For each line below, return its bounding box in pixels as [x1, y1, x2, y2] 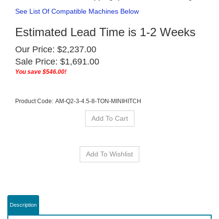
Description [10, 202, 37, 208]
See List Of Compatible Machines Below [15, 7, 139, 15]
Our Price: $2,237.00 [15, 44, 96, 54]
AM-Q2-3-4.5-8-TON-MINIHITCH [55, 98, 141, 105]
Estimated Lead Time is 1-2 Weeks [15, 25, 196, 39]
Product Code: [15, 98, 53, 105]
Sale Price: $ [15, 57, 65, 66]
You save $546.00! [15, 68, 66, 75]
